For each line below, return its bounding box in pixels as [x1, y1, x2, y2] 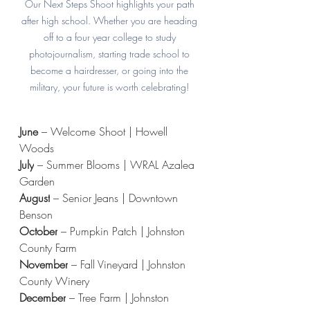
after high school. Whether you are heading [21, 14, 200, 28]
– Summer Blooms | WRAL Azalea [34, 157, 198, 173]
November [19, 257, 68, 273]
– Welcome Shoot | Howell [42, 124, 171, 140]
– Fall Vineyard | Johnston [68, 257, 189, 273]
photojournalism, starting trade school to [29, 47, 192, 61]
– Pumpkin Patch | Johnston [57, 224, 188, 239]
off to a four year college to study [43, 30, 179, 44]
